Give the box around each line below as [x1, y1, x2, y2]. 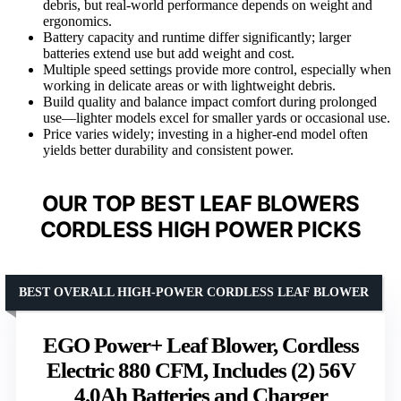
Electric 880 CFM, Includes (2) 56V [46, 358, 355, 383]
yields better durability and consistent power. [43, 142, 294, 158]
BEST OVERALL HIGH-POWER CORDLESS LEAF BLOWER [19, 286, 369, 300]
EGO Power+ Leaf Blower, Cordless [42, 333, 359, 358]
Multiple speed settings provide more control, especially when [43, 62, 391, 78]
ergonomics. [43, 13, 112, 30]
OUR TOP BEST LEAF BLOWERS [41, 191, 360, 218]
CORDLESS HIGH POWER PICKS [39, 217, 362, 243]
